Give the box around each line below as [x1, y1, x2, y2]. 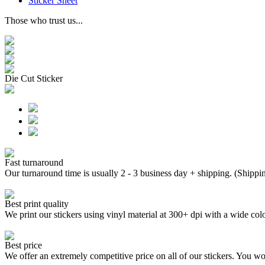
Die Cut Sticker [5, 73, 63, 83]
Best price [5, 240, 42, 250]
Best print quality [5, 199, 69, 209]
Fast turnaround [5, 157, 63, 167]
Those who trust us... [5, 15, 83, 25]
